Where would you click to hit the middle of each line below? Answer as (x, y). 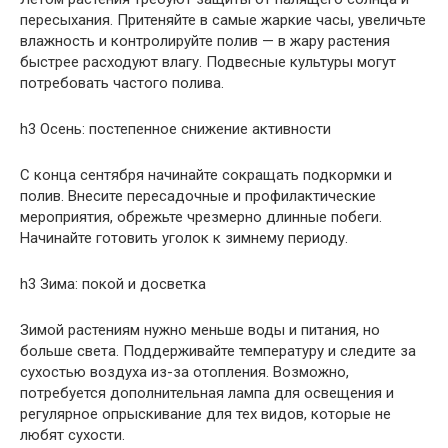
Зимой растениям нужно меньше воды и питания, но (200, 329)
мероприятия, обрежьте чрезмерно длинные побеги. (201, 216)
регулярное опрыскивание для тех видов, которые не (205, 413)
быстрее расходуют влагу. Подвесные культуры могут (208, 61)
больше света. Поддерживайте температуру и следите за (218, 350)
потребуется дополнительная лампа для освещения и (207, 392)
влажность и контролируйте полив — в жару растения (205, 40)
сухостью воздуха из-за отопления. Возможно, (184, 371)
